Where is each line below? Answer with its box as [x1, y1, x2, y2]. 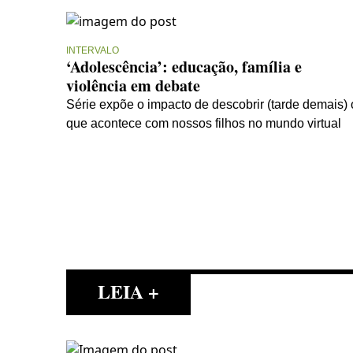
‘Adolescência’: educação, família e [66, 54, 302, 78]
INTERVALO [66, 44, 119, 56]
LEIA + [98, 277, 159, 305]
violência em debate [66, 73, 200, 97]
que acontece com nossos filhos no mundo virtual [66, 116, 341, 130]
